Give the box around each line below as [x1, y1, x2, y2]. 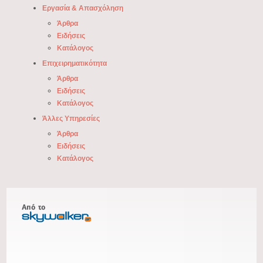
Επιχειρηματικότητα [42, 59, 107, 68]
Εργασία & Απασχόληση [42, 4, 123, 13]
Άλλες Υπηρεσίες [42, 114, 100, 123]
